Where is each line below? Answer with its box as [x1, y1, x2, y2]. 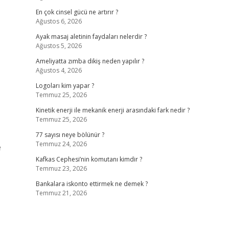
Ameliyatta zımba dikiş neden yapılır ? [35, 57, 144, 65]
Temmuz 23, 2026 [35, 164, 87, 173]
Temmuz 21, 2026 [35, 189, 87, 197]
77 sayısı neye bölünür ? [35, 130, 104, 139]
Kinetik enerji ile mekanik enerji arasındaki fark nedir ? [35, 106, 190, 114]
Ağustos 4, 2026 [35, 66, 82, 75]
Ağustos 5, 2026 [35, 41, 82, 50]
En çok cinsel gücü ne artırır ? [35, 8, 118, 16]
